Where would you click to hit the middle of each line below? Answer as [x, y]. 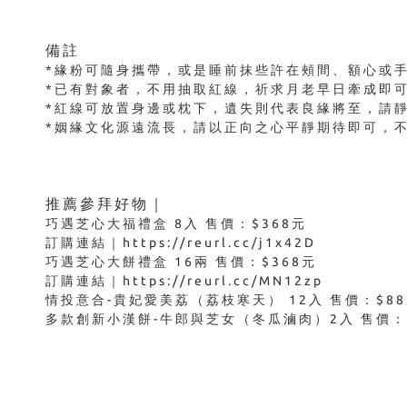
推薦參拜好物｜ [106, 203]
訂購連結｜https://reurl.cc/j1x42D [181, 242]
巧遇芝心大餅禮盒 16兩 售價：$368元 [181, 261]
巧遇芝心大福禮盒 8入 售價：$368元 [176, 223]
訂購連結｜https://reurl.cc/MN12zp [184, 280]
